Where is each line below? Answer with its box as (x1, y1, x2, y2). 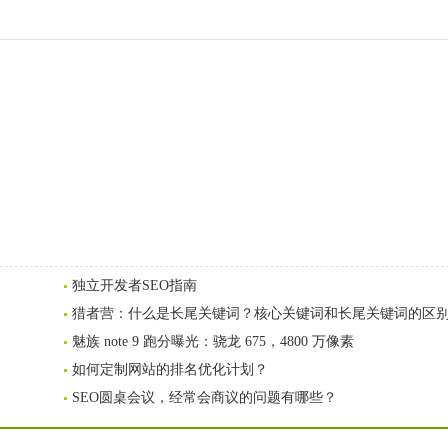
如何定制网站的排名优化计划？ (72, 362, 268, 377)
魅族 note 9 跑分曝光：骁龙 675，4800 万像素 (72, 334, 354, 349)
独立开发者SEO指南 (72, 278, 197, 293)
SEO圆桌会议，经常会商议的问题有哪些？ (72, 390, 337, 405)
